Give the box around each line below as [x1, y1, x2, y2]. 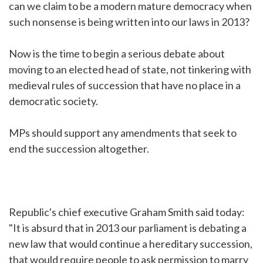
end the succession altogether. [9, 142, 149, 156]
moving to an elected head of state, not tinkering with [9, 63, 251, 76]
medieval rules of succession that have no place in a [9, 79, 241, 92]
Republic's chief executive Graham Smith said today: [9, 205, 245, 219]
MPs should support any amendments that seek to [9, 126, 237, 140]
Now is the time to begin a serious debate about [9, 47, 225, 60]
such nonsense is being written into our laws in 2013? [9, 15, 249, 29]
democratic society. [9, 95, 98, 108]
